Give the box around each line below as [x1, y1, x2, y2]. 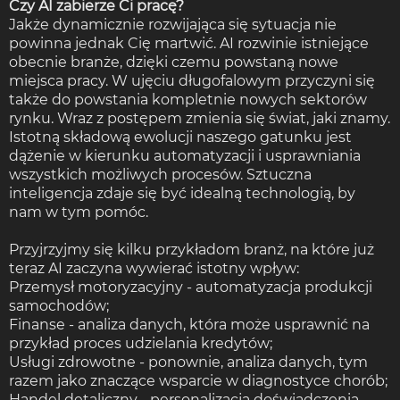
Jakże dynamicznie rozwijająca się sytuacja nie [9, 15, 337, 33]
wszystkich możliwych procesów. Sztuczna [9, 165, 312, 183]
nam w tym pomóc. [9, 203, 148, 221]
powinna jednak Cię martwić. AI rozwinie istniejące [9, 34, 369, 52]
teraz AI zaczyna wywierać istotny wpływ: [9, 259, 299, 277]
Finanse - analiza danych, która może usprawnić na [9, 315, 370, 333]
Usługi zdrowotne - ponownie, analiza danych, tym [9, 353, 368, 371]
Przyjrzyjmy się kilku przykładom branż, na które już [9, 240, 374, 258]
